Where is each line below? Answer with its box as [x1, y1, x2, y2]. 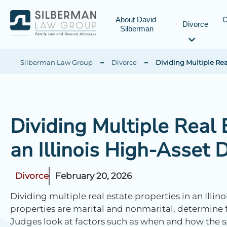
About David [116, 15, 156, 24]
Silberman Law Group [20, 58, 93, 66]
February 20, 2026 [55, 171, 132, 181]
